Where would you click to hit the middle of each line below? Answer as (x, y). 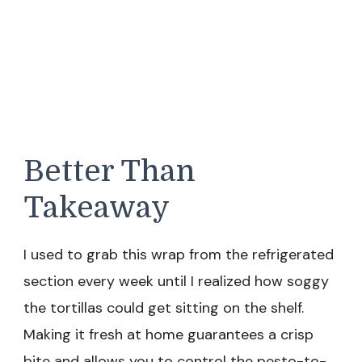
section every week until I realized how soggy (176, 281)
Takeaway (97, 208)
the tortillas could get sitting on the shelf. (164, 307)
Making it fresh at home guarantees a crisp (168, 334)
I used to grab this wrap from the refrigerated (179, 254)
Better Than (109, 172)
